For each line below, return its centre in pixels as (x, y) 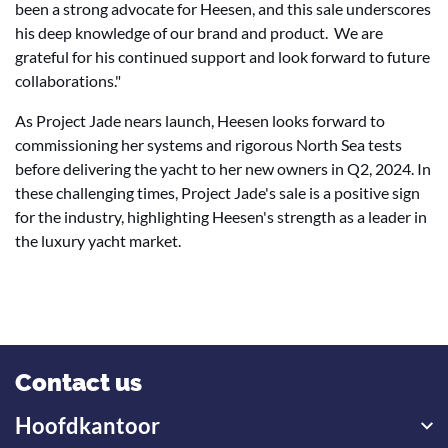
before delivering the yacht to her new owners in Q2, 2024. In (223, 168)
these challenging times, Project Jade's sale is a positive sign (217, 192)
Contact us (78, 382)
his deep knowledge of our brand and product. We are (199, 32)
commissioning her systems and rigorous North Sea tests (208, 144)
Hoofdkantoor (87, 425)
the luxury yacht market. (98, 240)
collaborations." (68, 80)
